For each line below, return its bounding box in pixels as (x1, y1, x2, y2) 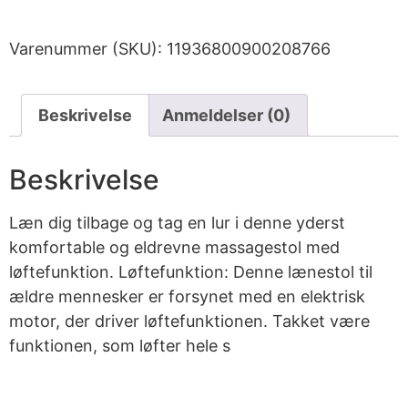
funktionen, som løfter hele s (9, 336, 230, 356)
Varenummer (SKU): (9, 39, 167, 59)
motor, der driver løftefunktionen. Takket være (9, 311, 370, 331)
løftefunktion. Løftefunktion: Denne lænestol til (9, 262, 372, 282)
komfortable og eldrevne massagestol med (9, 238, 340, 258)
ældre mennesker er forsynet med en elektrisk (9, 287, 365, 307)
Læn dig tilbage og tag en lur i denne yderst (9, 213, 345, 233)
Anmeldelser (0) (162, 106, 291, 126)
